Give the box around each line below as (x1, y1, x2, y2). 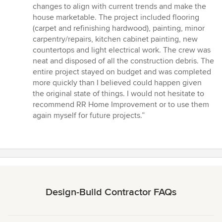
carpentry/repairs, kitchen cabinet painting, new (33, 34, 198, 45)
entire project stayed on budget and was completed (33, 67, 211, 77)
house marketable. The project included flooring (33, 12, 199, 23)
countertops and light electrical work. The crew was (33, 45, 211, 55)
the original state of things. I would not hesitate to (33, 89, 204, 99)
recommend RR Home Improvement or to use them (33, 100, 209, 110)
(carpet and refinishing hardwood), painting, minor (33, 23, 205, 34)
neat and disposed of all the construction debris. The (33, 56, 214, 66)
